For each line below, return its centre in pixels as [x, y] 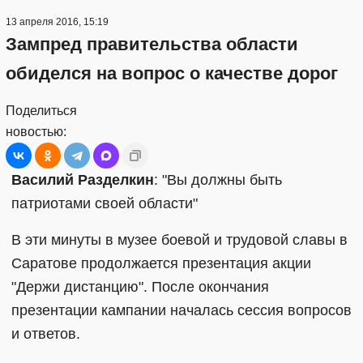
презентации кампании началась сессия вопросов [181, 310]
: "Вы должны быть [218, 180]
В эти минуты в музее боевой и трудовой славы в [179, 240]
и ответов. [46, 334]
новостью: [36, 132]
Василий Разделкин [83, 180]
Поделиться [41, 111]
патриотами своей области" [105, 203]
